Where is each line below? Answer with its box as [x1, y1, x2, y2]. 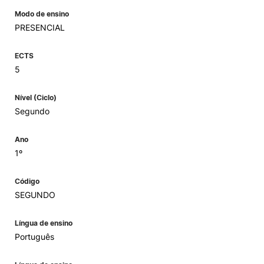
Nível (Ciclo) [15, 93, 57, 102]
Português [15, 232, 54, 242]
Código [15, 177, 39, 186]
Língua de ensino [15, 219, 72, 227]
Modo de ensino [15, 9, 69, 18]
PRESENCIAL [15, 22, 65, 32]
